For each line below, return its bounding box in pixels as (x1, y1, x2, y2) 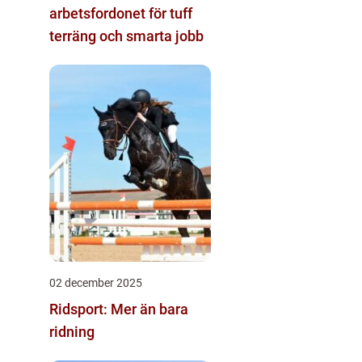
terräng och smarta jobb (49, 27, 204, 44)
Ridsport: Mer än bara (49, 300, 188, 318)
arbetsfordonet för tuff (49, 4, 192, 22)
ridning (49, 322, 95, 340)
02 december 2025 (49, 276, 142, 289)
